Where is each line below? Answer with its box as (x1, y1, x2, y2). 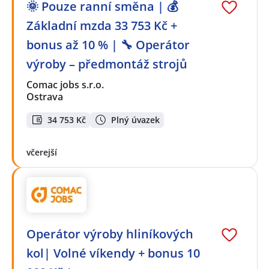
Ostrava (26, 89, 63, 103)
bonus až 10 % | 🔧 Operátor (26, 36, 190, 53)
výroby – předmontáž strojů (26, 55, 187, 72)
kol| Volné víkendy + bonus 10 (26, 245, 200, 262)
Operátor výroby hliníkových (26, 226, 193, 243)
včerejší (26, 147, 57, 159)
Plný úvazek (111, 113, 160, 125)
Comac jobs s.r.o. (26, 77, 105, 91)
